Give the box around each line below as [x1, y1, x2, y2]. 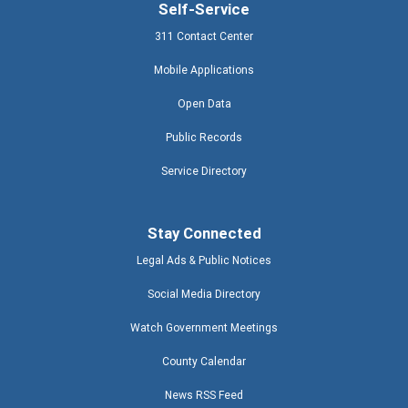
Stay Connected [147, 222, 261, 243]
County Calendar [162, 353, 246, 368]
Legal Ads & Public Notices [137, 252, 271, 267]
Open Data [177, 96, 231, 110]
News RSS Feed [165, 387, 243, 402]
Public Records [166, 129, 242, 144]
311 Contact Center [155, 28, 253, 43]
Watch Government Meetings [130, 320, 278, 334]
